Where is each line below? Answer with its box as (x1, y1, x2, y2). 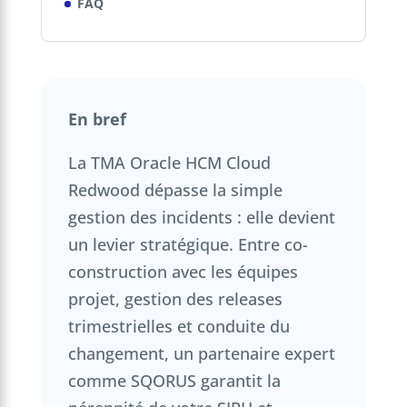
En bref (67, 107, 126, 130)
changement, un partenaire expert (67, 342, 335, 364)
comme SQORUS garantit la (67, 369, 281, 392)
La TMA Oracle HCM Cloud (67, 151, 271, 174)
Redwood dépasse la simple (67, 178, 283, 201)
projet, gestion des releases (67, 287, 283, 310)
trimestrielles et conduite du (67, 314, 290, 337)
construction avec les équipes (67, 260, 298, 283)
